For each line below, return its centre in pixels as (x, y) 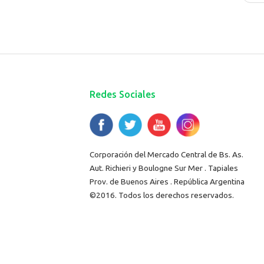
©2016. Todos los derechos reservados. (162, 195)
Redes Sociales (123, 94)
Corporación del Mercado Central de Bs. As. (166, 154)
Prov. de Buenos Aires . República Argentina (167, 181)
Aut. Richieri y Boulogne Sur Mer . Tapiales (164, 168)
